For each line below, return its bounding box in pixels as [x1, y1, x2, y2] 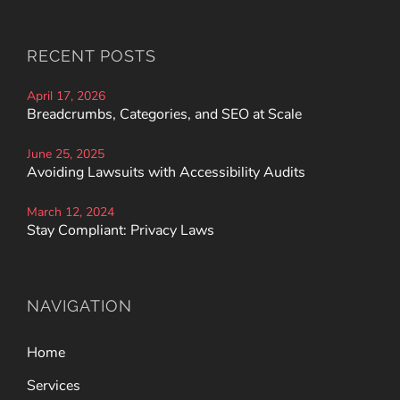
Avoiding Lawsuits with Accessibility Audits [27, 162, 305, 182]
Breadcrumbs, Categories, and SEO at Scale [27, 104, 302, 124]
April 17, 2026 [27, 87, 105, 104]
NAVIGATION [27, 296, 132, 315]
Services [27, 375, 80, 396]
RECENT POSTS [27, 46, 156, 65]
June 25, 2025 [27, 145, 104, 162]
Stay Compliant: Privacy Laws [27, 220, 214, 240]
